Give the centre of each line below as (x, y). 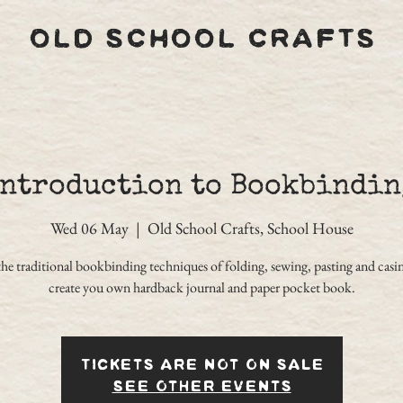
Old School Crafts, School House (250, 228)
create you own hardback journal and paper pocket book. (201, 287)
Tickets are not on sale (201, 365)
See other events (201, 387)
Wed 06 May (89, 228)
